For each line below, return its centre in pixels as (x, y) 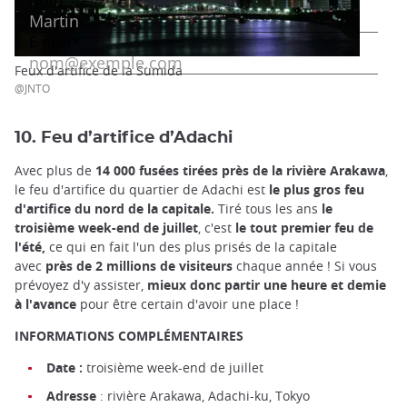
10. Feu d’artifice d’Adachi (124, 137)
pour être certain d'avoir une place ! (189, 303)
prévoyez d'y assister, (79, 284)
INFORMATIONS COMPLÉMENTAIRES (129, 335)
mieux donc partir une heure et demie (265, 284)
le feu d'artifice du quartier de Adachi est (142, 189)
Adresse (71, 395)
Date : (65, 367)
